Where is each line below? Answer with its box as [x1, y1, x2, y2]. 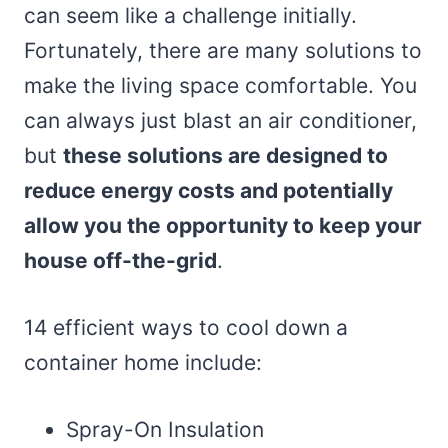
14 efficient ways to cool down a [24, 314, 348, 340]
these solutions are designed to [63, 142, 388, 168]
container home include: [24, 349, 262, 375]
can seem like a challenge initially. [24, 2, 357, 28]
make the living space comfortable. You [24, 72, 417, 98]
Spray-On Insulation [66, 416, 264, 442]
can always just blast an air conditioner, [24, 107, 417, 133]
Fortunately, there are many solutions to [24, 37, 422, 63]
